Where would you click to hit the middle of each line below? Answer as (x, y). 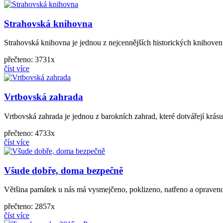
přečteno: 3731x (29, 60)
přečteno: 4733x (29, 133)
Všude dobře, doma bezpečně (63, 170)
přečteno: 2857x (29, 207)
